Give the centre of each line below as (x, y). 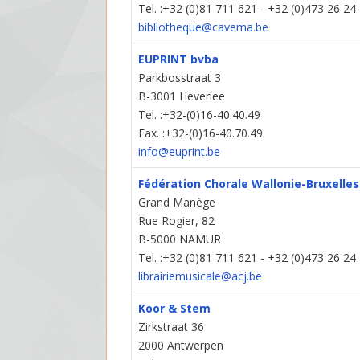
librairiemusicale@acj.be (200, 276)
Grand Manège (177, 202)
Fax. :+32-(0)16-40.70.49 (201, 133)
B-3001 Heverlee (182, 96)
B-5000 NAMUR (180, 239)
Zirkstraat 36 (172, 327)
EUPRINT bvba (179, 59)
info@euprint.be (180, 152)
